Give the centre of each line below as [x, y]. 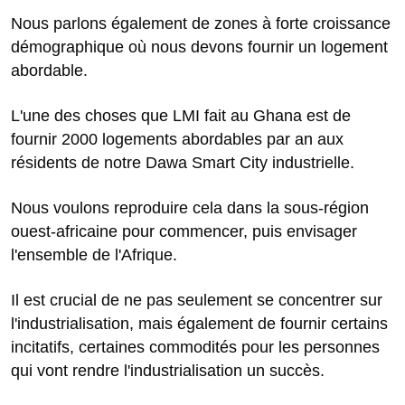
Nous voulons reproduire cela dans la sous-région [190, 208]
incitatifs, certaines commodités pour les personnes [195, 348]
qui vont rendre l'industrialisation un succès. [168, 371]
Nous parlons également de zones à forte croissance [201, 24]
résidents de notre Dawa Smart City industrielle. [183, 163]
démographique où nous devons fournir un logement [199, 47]
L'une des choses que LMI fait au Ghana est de [181, 116]
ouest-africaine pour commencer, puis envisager [184, 232]
